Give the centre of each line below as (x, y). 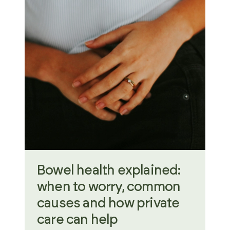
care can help (78, 220)
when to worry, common (109, 187)
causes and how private (108, 203)
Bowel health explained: (109, 170)
